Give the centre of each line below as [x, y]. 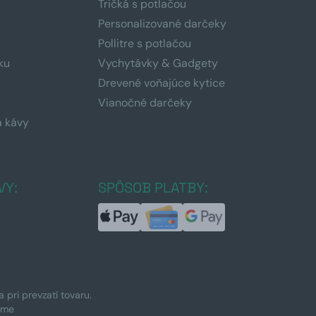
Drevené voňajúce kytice [161, 83]
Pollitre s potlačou [144, 44]
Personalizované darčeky [162, 24]
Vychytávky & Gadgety [158, 63]
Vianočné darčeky [145, 103]
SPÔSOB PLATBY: [153, 188]
